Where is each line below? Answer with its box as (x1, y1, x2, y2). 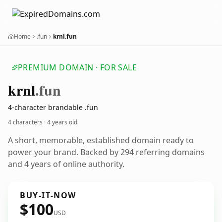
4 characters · (8, 118, 47, 126)
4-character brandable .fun (8, 103, 98, 112)
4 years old (47, 118, 77, 126)
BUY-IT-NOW (20, 190, 76, 201)
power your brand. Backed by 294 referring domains (8, 147, 205, 158)
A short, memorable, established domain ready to (8, 135, 194, 146)
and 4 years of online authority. (8, 159, 124, 169)
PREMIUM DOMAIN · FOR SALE (18, 62, 137, 73)
